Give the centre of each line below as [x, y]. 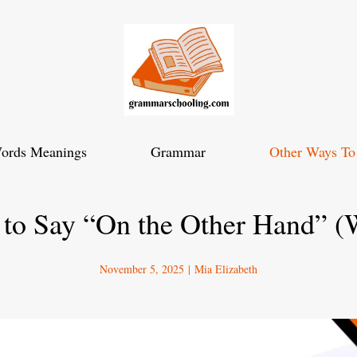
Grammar [178, 152]
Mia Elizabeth [226, 269]
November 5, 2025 [142, 269]
